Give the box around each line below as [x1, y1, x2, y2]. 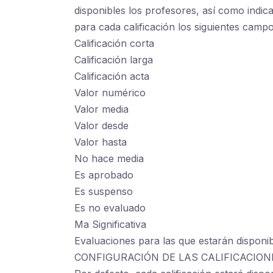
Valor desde [74, 119, 129, 132]
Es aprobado [74, 169, 133, 182]
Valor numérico [74, 87, 146, 99]
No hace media [74, 152, 144, 165]
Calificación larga [74, 54, 153, 66]
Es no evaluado [74, 202, 146, 214]
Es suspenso [74, 185, 133, 198]
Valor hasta [74, 136, 127, 149]
